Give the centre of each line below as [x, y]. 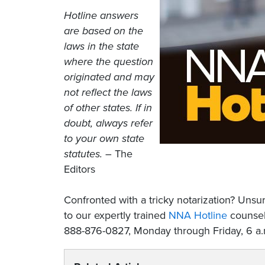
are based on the [104, 31]
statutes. [83, 154]
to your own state [104, 138]
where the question [109, 62]
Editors [80, 169]
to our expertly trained [116, 215]
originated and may [109, 77]
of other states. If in [108, 108]
